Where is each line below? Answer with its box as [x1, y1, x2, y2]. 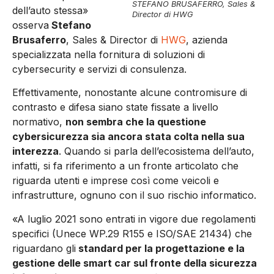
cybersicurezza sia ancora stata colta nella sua [12, 130, 245, 143]
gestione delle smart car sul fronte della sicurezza [12, 256, 257, 269]
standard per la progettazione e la [76, 242, 245, 254]
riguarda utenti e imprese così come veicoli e [12, 174, 219, 187]
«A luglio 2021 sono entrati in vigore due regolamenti [12, 212, 256, 225]
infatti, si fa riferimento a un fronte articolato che [12, 160, 239, 172]
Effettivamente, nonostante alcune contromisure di [12, 86, 247, 99]
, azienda [186, 33, 228, 46]
